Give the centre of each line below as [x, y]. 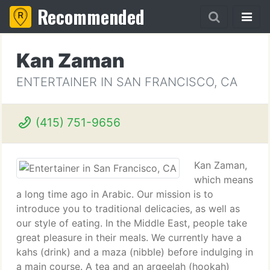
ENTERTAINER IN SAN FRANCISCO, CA [127, 82]
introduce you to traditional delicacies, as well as [128, 209]
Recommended [91, 17]
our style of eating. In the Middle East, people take [132, 223]
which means [224, 180]
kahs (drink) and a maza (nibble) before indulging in [135, 252]
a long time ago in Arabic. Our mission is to [115, 194]
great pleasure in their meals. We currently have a [129, 237]
